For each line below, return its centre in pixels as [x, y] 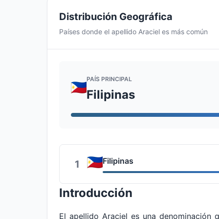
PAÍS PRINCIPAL [109, 79]
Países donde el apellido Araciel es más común [133, 32]
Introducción [96, 193]
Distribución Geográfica [116, 17]
